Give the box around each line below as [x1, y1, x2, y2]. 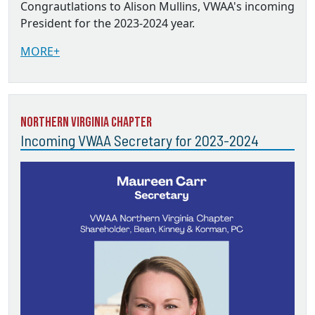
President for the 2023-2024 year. [20, 15, 195, 31]
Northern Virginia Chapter [20, 114, 152, 131]
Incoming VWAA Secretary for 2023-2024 [20, 131, 259, 149]
